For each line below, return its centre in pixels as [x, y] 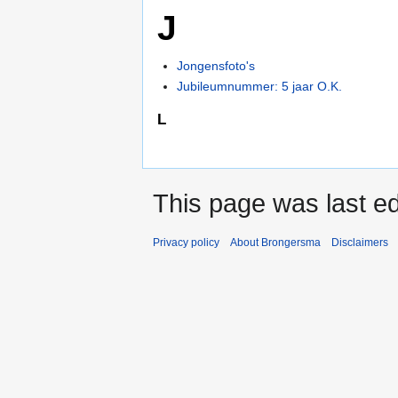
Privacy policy [186, 243]
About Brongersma [275, 243]
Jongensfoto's [216, 65]
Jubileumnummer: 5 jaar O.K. [260, 87]
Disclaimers [360, 243]
